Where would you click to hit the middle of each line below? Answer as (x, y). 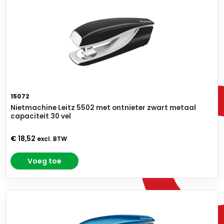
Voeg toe (44, 161)
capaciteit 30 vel (41, 116)
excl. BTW (52, 139)
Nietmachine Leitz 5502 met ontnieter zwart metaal (103, 108)
